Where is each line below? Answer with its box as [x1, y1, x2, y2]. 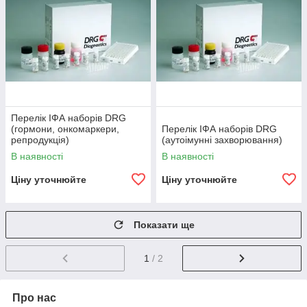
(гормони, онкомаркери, [11, 123, 119, 135]
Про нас [12, 292, 56, 304]
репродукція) [11, 134, 69, 146]
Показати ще [134, 219, 195, 231]
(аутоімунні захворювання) [162, 134, 282, 146]
